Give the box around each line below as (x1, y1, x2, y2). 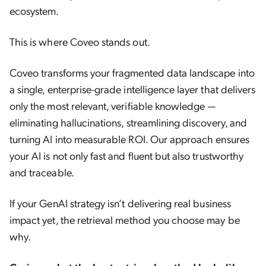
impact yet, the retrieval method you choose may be (9, 213, 240, 226)
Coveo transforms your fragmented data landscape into (9, 65, 255, 79)
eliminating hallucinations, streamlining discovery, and (9, 115, 247, 129)
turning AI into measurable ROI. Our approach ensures (9, 132, 249, 145)
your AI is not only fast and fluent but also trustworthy (9, 148, 244, 162)
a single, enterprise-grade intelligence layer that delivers (9, 82, 256, 96)
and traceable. (9, 165, 74, 179)
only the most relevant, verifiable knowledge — (9, 99, 216, 112)
